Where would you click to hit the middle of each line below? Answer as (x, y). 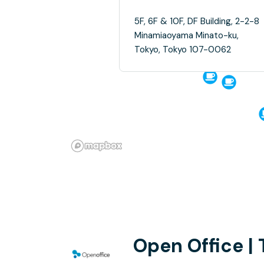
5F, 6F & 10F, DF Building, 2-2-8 (197, 21)
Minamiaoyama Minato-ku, (187, 35)
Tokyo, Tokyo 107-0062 (183, 49)
